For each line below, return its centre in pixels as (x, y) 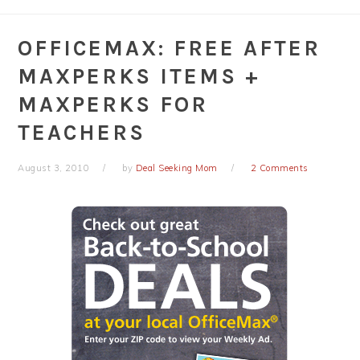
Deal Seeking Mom (176, 168)
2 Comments (279, 168)
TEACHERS (82, 133)
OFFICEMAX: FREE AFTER (170, 48)
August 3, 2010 (54, 168)
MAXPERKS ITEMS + (139, 76)
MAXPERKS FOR (113, 104)
